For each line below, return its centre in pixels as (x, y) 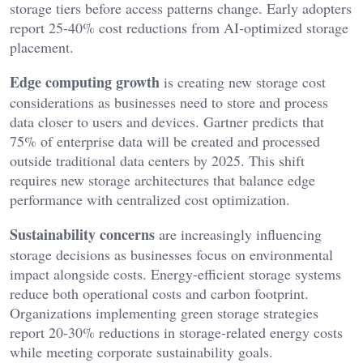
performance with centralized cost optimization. (150, 200)
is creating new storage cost (243, 82)
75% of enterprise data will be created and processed (165, 141)
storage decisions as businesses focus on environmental (171, 255)
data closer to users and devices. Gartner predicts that (167, 122)
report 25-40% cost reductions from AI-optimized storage (179, 28)
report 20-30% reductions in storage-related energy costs (176, 333)
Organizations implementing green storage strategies (164, 313)
